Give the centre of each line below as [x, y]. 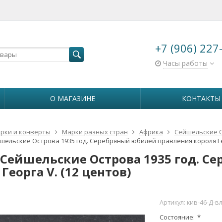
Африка [151, 132]
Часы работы [185, 63]
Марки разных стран [95, 132]
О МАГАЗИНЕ [72, 98]
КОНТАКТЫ [201, 98]
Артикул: [173, 202]
